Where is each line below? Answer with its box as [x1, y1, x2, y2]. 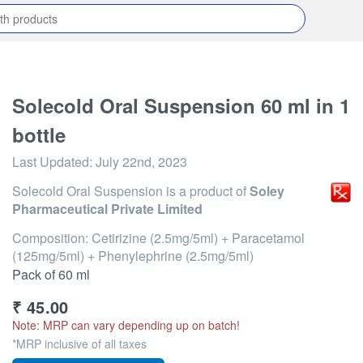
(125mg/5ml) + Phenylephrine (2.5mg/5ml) [12, 246, 254, 265]
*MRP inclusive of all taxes [12, 335, 147, 352]
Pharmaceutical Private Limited [12, 199, 203, 218]
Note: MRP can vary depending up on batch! [12, 317, 240, 333]
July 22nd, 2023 [96, 152, 187, 171]
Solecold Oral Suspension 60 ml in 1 [12, 92, 350, 119]
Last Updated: [12, 152, 96, 171]
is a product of [163, 181, 250, 200]
